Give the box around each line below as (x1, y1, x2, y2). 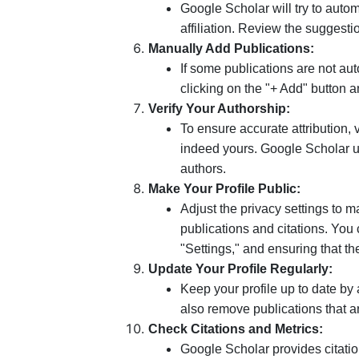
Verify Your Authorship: (148, 101, 290, 115)
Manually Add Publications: (148, 41, 314, 55)
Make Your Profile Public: (148, 181, 301, 196)
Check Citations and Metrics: (148, 321, 323, 336)
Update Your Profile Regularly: (148, 261, 333, 276)
